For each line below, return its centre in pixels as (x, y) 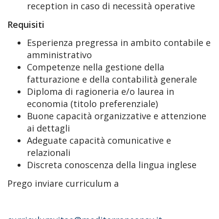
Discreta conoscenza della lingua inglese (112, 165)
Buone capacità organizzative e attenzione (117, 116)
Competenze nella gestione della (96, 67)
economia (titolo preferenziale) (92, 104)
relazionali (49, 153)
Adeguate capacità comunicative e (99, 140)
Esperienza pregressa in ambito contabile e (119, 43)
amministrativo (59, 55)
